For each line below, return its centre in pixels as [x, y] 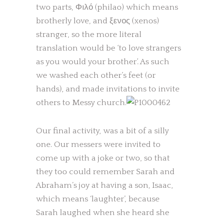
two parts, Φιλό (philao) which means [107, 7]
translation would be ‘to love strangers [109, 48]
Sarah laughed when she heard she [103, 213]
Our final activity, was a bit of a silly [102, 131]
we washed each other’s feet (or [96, 75]
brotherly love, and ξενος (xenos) [98, 21]
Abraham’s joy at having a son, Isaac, [105, 185]
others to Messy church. [81, 103]
